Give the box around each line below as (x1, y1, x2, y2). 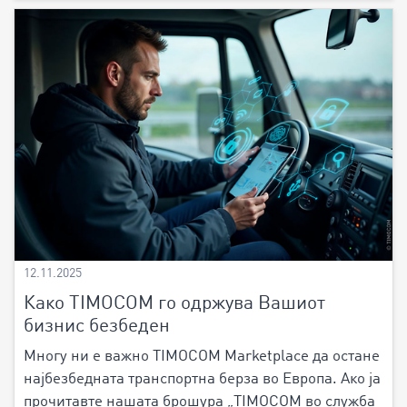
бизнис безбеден (24, 316, 170, 336)
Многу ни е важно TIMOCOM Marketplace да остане (24, 348, 380, 364)
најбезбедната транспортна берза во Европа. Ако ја (24, 371, 381, 387)
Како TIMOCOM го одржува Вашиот (24, 293, 325, 313)
